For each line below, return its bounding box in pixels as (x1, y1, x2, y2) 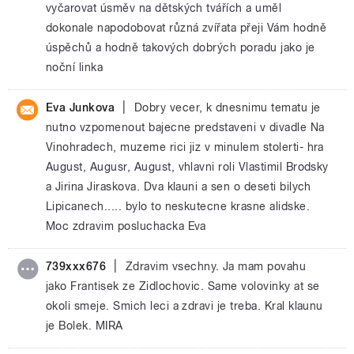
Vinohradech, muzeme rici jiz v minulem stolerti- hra (46, 140, 324, 154)
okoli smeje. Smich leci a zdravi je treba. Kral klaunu (46, 299, 323, 313)
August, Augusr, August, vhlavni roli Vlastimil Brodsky (46, 160, 329, 174)
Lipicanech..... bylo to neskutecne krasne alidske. (46, 199, 311, 213)
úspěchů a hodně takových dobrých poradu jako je (46, 40, 315, 55)
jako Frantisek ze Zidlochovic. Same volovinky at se (46, 279, 320, 293)
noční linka (46, 60, 104, 74)
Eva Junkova (46, 100, 115, 115)
